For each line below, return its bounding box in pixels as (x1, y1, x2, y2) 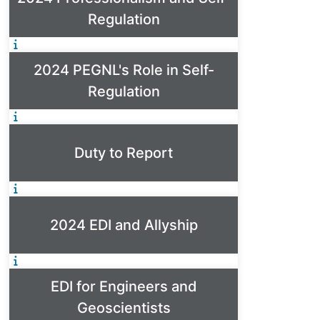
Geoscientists (76, 299, 171, 316)
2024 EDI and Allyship (49, 216, 198, 234)
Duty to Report (74, 144, 173, 161)
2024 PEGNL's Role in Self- (33, 61, 214, 79)
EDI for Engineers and (50, 277, 197, 295)
